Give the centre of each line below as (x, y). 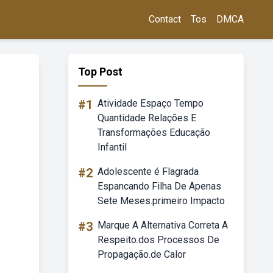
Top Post (100, 72)
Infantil (112, 147)
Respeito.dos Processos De (158, 240)
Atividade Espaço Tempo (151, 103)
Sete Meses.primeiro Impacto (161, 201)
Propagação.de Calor (142, 254)
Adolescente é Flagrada (148, 172)
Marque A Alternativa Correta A (163, 225)
